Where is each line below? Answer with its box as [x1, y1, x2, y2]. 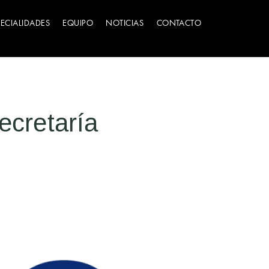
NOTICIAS [106, 17, 144, 28]
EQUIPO [62, 17, 94, 28]
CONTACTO [156, 17, 202, 28]
